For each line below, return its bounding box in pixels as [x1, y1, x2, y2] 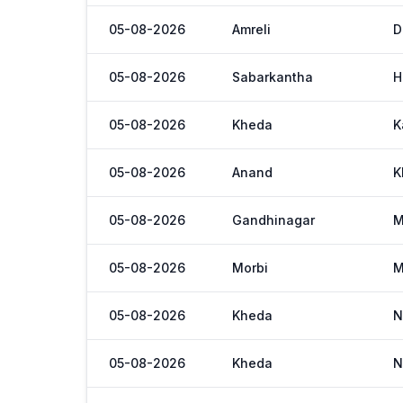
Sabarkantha [232, 69, 313, 85]
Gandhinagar [232, 212, 315, 228]
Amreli [232, 22, 271, 37]
